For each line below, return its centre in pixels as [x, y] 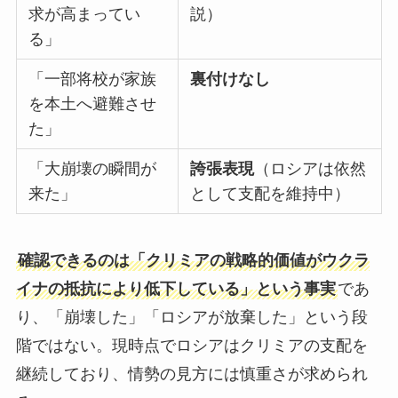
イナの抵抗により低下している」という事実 [175, 288]
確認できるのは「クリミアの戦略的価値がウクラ [193, 260]
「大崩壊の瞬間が [93, 168]
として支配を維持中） [271, 193]
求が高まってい [85, 14]
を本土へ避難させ [93, 103]
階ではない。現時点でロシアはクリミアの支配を [191, 345]
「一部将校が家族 [93, 79]
